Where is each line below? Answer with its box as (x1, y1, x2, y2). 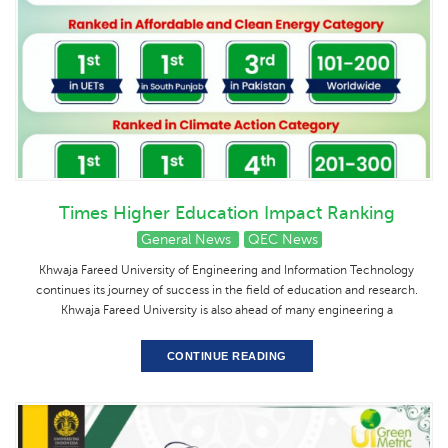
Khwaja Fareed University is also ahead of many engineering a (60, 303, 393, 318)
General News (140, 232, 235, 248)
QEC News (247, 232, 318, 248)
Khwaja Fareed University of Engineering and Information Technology (39, 263, 414, 278)
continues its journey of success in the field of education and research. (35, 283, 418, 298)
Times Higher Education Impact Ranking (58, 203, 395, 224)
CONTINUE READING (166, 350, 287, 363)
